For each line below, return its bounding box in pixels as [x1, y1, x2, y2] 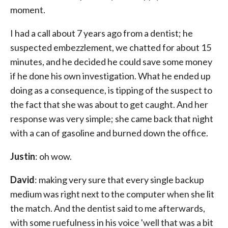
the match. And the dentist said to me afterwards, [10, 203, 205, 214]
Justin [10, 151, 35, 162]
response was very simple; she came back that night [10, 113, 213, 124]
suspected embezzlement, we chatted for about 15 [10, 42, 211, 53]
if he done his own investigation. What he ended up [10, 70, 211, 81]
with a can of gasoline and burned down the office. [10, 127, 208, 138]
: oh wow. [35, 151, 72, 162]
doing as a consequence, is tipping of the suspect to [10, 84, 212, 96]
